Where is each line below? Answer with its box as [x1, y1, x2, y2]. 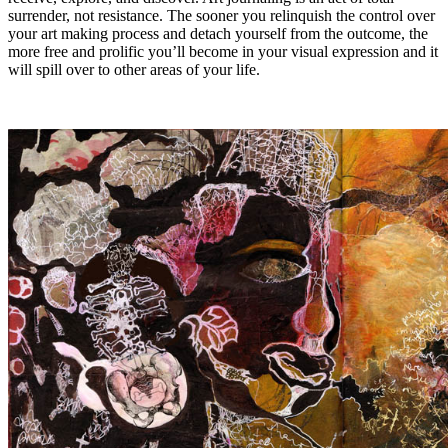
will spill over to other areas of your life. [8, 61, 260, 79]
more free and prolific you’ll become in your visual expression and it [8, 43, 438, 61]
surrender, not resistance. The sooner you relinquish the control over [8, 7, 435, 25]
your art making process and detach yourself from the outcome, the [8, 25, 428, 43]
